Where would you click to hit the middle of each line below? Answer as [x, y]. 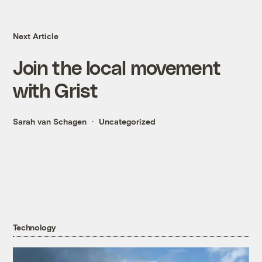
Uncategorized [127, 122]
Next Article [36, 36]
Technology [35, 227]
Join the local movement [117, 67]
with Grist [56, 90]
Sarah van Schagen [50, 122]
